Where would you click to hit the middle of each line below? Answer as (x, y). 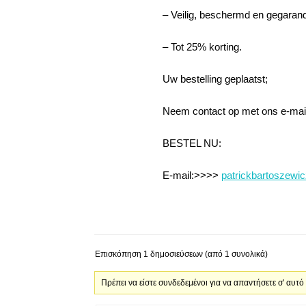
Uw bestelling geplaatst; (215, 79)
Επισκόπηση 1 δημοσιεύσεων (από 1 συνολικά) (181, 254)
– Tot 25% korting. (202, 47)
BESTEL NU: (192, 143)
